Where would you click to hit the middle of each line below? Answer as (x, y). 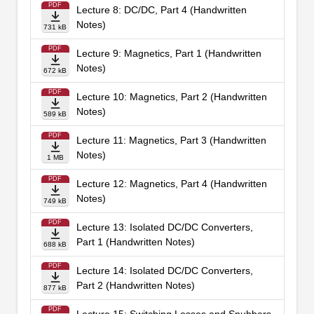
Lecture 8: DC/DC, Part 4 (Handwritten (161, 10)
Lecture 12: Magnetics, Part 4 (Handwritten (171, 184)
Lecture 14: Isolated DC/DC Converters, (164, 271)
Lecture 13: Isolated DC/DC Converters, (164, 227)
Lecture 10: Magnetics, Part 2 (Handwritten (171, 97)
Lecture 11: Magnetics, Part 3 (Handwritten (171, 141)
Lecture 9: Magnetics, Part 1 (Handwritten (169, 54)
